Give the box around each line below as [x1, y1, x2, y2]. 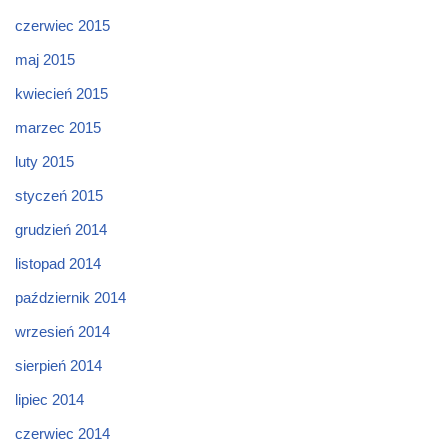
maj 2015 [15, 51, 75, 69]
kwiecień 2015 [15, 85, 108, 103]
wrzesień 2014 [15, 323, 110, 341]
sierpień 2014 [15, 357, 102, 375]
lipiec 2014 [15, 391, 84, 409]
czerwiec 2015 [15, 17, 110, 35]
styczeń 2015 [15, 187, 103, 205]
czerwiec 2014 [15, 425, 110, 443]
